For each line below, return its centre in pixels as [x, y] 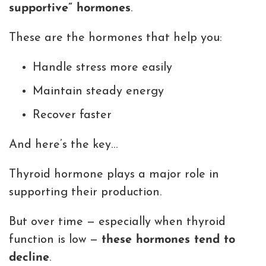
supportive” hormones [70, 9]
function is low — [55, 240]
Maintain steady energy [98, 92]
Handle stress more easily [102, 68]
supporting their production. [85, 193]
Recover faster [72, 115]
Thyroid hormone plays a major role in [114, 175]
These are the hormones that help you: [115, 38]
